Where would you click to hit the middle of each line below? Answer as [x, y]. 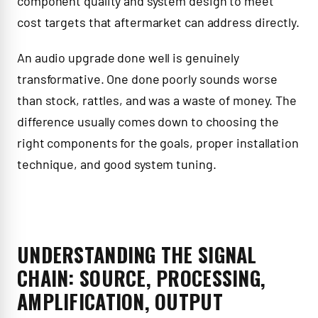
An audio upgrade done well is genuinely [128, 57]
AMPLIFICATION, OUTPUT [120, 301]
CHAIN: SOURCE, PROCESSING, [142, 278]
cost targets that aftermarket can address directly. [158, 22]
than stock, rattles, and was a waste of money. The [157, 100]
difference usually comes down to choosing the [148, 121]
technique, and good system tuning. [117, 164]
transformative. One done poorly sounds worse [147, 79]
